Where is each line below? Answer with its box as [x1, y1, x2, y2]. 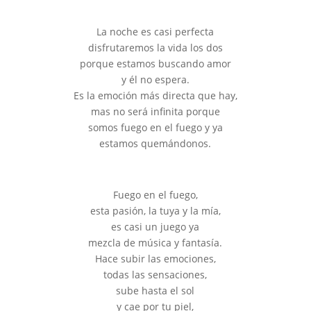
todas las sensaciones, [103, 268, 208, 281]
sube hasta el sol [116, 284, 195, 297]
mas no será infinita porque [90, 105, 220, 118]
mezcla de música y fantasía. [88, 236, 223, 249]
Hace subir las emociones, [94, 252, 216, 265]
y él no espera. [121, 73, 190, 86]
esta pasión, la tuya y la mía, [90, 204, 221, 217]
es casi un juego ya [111, 220, 200, 233]
